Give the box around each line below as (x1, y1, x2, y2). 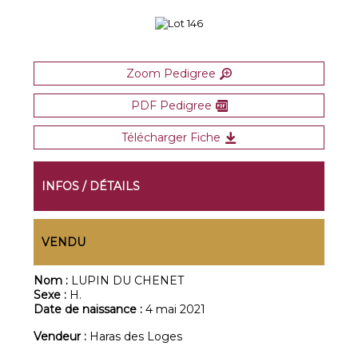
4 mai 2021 (145, 302, 206, 316)
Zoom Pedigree (126, 66, 216, 81)
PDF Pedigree (130, 98, 212, 113)
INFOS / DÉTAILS (42, 179, 141, 193)
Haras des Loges (89, 329, 183, 344)
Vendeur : (34, 329, 90, 344)
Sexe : (34, 288, 70, 302)
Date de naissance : (34, 302, 146, 316)
